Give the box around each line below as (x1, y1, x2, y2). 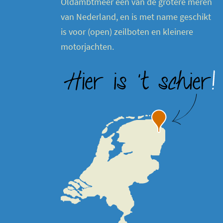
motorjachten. (61, 41, 114, 52)
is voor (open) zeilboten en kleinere (61, 26, 193, 37)
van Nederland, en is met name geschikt (61, 11, 211, 22)
